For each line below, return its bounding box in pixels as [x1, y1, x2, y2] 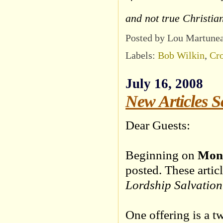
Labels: [125, 49, 158, 61]
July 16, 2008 [125, 76, 204, 91]
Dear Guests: [125, 117, 191, 132]
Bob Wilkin [158, 49, 205, 61]
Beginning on [125, 147, 198, 162]
